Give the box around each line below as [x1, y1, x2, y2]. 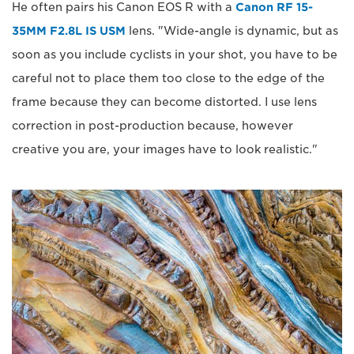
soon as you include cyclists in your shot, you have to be [12, 47, 337, 61]
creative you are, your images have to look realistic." [12, 142, 318, 156]
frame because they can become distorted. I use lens [12, 95, 317, 108]
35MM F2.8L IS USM [12, 24, 126, 37]
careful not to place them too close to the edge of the [12, 71, 325, 85]
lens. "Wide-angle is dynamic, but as [126, 24, 338, 37]
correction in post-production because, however [12, 119, 293, 132]
